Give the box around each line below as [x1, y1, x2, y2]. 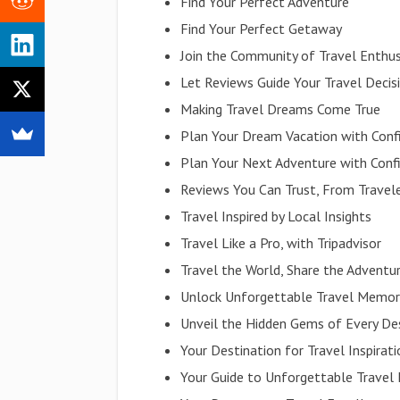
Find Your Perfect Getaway [180, 20, 343, 37]
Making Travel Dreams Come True [180, 100, 381, 118]
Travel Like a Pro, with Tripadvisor [180, 234, 382, 252]
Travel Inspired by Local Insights [180, 207, 372, 225]
